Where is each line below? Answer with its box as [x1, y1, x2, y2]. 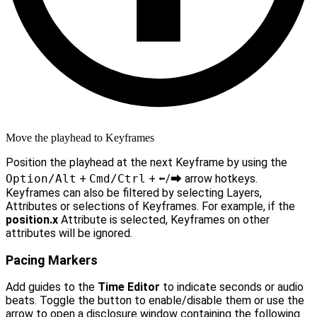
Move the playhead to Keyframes [6, 132, 154, 144]
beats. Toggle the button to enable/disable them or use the [6, 294, 304, 308]
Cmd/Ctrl [89, 172, 146, 186]
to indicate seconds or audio [160, 280, 304, 294]
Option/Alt [6, 172, 76, 186]
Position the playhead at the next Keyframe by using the [6, 156, 287, 170]
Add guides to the [6, 280, 98, 294]
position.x [6, 213, 58, 227]
